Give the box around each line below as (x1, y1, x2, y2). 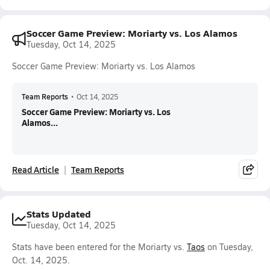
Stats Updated (27, 207, 91, 221)
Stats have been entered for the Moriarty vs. (12, 241, 187, 253)
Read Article (12, 163, 59, 175)
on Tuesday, (205, 241, 253, 253)
